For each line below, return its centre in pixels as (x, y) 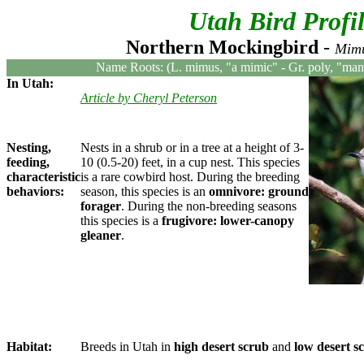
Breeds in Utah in (127, 347)
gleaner (101, 235)
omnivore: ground (259, 191)
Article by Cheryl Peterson (149, 98)
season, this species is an (145, 191)
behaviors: (35, 191)
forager (101, 206)
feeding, (28, 162)
